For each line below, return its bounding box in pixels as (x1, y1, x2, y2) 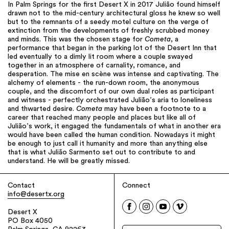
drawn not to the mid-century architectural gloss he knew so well (8, 10, 220, 17)
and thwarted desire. (8, 105, 76, 113)
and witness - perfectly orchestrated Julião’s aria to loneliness (8, 97, 212, 104)
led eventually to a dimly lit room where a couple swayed (8, 53, 193, 61)
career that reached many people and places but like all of (8, 114, 196, 122)
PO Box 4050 (8, 217, 53, 225)
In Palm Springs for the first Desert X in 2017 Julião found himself (8, 1, 220, 9)
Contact (8, 182, 35, 190)
